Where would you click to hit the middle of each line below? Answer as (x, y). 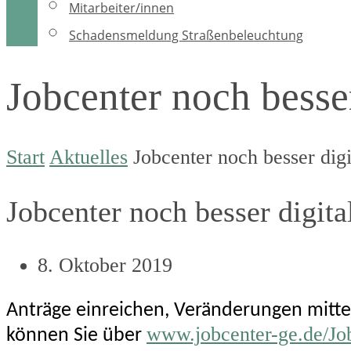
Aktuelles (89, 157)
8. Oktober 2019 (105, 265)
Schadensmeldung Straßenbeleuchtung (186, 35)
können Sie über (76, 335)
